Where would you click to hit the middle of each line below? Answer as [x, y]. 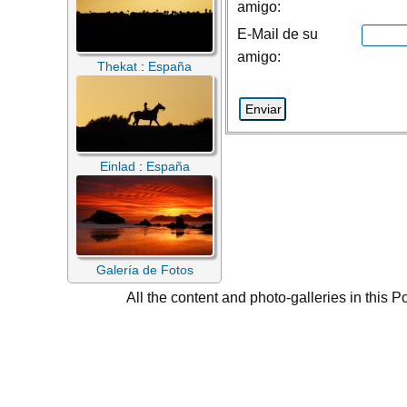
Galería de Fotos [144, 270]
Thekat [117, 66]
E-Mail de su [278, 34]
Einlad [117, 166]
